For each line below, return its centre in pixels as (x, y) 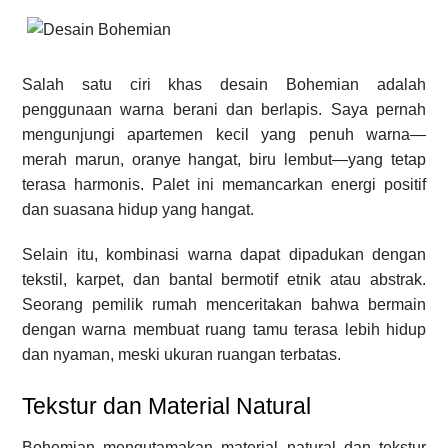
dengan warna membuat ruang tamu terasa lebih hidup (224, 329)
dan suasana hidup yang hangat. (138, 209)
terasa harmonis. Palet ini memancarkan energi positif (224, 184)
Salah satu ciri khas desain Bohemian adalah (224, 84)
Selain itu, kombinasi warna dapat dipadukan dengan (224, 254)
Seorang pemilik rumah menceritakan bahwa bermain (224, 304)
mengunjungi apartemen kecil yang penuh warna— (224, 134)
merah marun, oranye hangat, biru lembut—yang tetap (224, 159)
